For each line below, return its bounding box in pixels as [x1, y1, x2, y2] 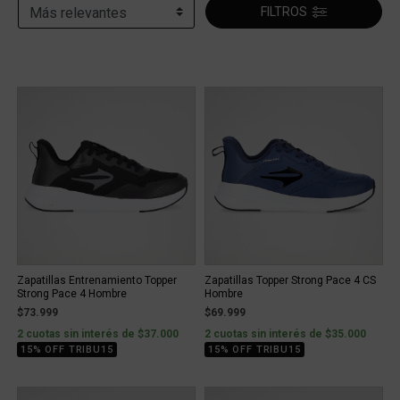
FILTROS [260, 4, 307, 19]
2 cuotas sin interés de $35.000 [204, 328, 366, 340]
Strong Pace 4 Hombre [17, 287, 127, 300]
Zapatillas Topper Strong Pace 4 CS [204, 274, 376, 287]
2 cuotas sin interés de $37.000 [17, 328, 179, 340]
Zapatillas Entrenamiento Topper [17, 274, 177, 287]
